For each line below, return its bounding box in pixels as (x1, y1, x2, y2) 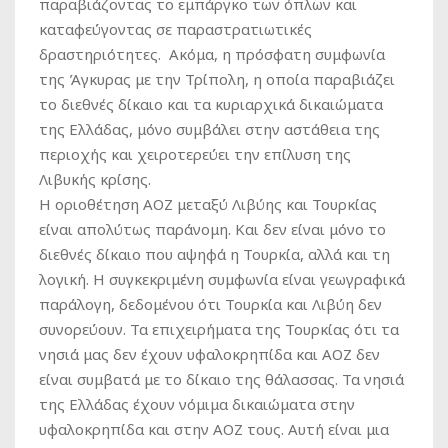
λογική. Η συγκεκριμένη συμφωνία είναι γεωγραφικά (39, 268, 405, 289)
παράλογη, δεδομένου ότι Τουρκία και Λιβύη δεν (39, 293, 382, 314)
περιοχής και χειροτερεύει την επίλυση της (39, 143, 351, 164)
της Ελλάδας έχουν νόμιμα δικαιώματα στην (39, 393, 355, 414)
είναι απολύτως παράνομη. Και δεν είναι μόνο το (39, 218, 386, 239)
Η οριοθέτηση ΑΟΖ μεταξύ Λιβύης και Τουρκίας (39, 193, 377, 214)
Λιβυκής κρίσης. (39, 168, 151, 189)
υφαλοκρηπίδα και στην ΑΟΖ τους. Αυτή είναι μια (39, 418, 389, 439)
